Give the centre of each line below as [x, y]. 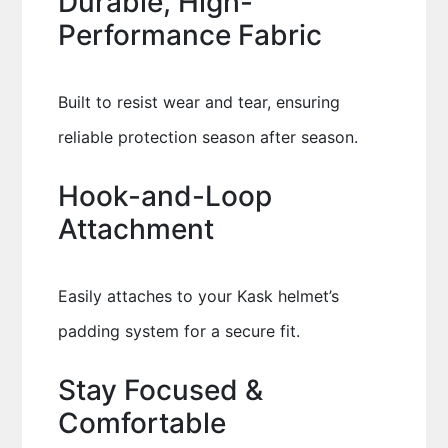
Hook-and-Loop [164, 196]
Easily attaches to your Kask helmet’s [198, 296]
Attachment [135, 229]
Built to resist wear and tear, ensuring [198, 102]
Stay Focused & [160, 390]
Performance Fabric [189, 35]
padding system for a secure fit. [178, 331]
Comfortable [141, 423]
